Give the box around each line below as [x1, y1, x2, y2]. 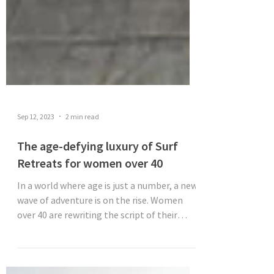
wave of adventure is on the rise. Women [17, 253, 183, 265]
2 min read [65, 170, 99, 180]
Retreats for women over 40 [17, 214, 163, 229]
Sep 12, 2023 [17, 170, 54, 180]
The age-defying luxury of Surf [17, 197, 178, 212]
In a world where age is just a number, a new [17, 238, 198, 250]
